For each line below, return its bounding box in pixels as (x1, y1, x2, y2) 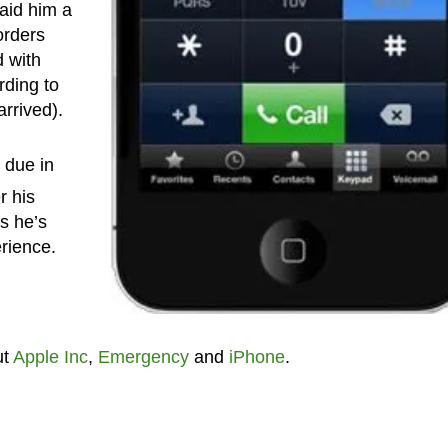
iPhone (228, 346, 285, 367)
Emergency (97, 346, 189, 367)
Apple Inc (12, 346, 88, 367)
